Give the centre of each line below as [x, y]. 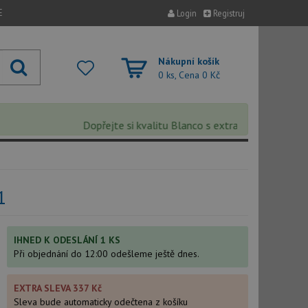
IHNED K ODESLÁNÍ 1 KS [67, 240]
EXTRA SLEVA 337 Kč [57, 288]
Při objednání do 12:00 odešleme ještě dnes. [106, 254]
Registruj [228, 13]
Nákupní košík [188, 61]
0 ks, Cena [180, 75]
